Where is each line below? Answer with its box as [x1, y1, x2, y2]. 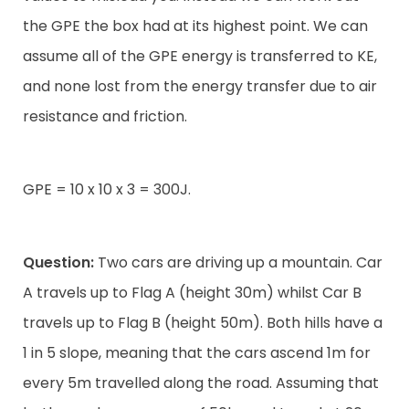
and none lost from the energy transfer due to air [23, 76, 377, 98]
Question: [23, 251, 94, 273]
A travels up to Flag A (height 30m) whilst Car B [23, 281, 362, 303]
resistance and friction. [23, 106, 187, 128]
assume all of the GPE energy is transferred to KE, [23, 46, 377, 68]
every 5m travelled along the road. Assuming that [23, 372, 379, 393]
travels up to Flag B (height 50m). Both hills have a [23, 311, 383, 333]
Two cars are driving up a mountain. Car [94, 251, 383, 273]
